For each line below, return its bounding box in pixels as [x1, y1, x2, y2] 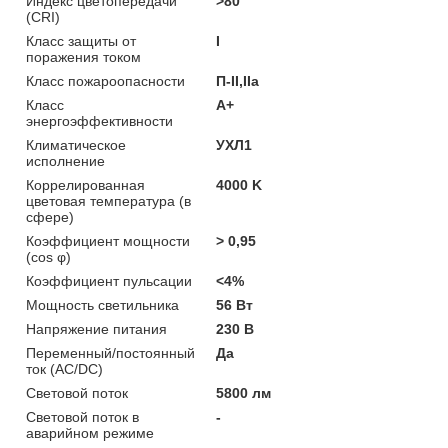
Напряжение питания [26, 320, 167, 337]
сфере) [26, 208, 74, 225]
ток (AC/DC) [26, 360, 103, 377]
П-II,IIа [216, 72, 260, 89]
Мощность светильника [26, 296, 179, 313]
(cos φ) [26, 248, 71, 265]
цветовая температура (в [26, 192, 191, 209]
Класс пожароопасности [26, 72, 185, 89]
